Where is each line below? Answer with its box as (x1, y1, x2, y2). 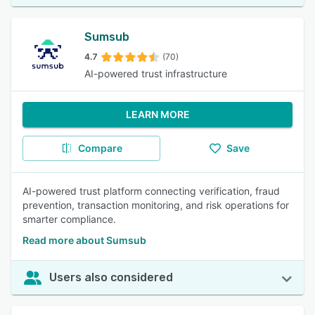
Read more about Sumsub (22, 234, 146, 246)
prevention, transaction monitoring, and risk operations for (22, 199, 289, 211)
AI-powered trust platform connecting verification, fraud (22, 185, 280, 197)
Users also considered (49, 271, 173, 284)
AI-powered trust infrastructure (84, 67, 227, 79)
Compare (77, 142, 122, 154)
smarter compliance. (22, 213, 116, 225)
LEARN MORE (125, 108, 190, 120)
